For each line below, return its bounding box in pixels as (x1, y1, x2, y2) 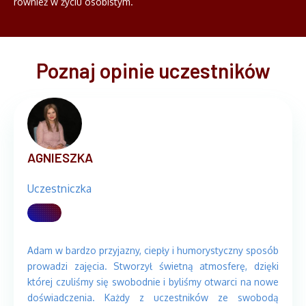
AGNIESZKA (27, 150, 96, 166)
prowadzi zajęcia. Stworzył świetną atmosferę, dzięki (27, 260, 279, 273)
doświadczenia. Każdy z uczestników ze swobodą (27, 292, 279, 304)
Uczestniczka (27, 182, 92, 196)
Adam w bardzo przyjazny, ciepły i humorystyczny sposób (27, 245, 279, 257)
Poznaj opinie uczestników (36, 58, 270, 83)
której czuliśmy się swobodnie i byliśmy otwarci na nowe (27, 276, 279, 288)
